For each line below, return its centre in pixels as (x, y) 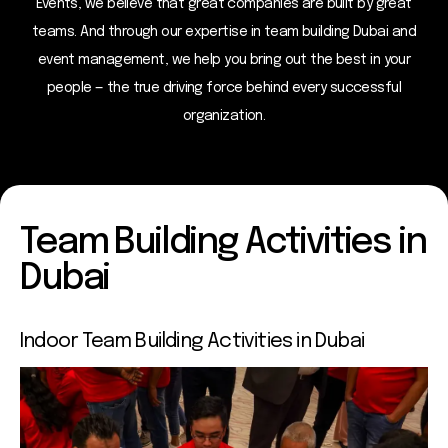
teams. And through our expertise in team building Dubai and (224, 31)
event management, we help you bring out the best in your (224, 59)
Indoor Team (78, 341)
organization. (224, 115)
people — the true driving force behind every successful (224, 87)
